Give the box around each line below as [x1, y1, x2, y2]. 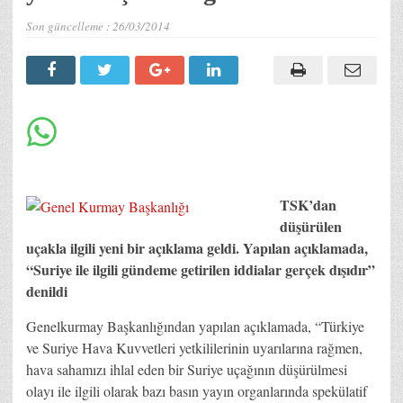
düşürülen [280, 215, 342, 237]
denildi [26, 280, 67, 301]
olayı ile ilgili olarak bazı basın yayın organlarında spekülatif [26, 381, 367, 400]
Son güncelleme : [26, 17, 112, 34]
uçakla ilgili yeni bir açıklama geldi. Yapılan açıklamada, [26, 237, 368, 258]
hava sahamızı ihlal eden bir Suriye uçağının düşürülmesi [26, 359, 347, 379]
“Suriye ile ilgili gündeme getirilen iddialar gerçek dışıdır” [26, 258, 375, 280]
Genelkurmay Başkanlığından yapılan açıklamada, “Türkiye [26, 316, 364, 336]
